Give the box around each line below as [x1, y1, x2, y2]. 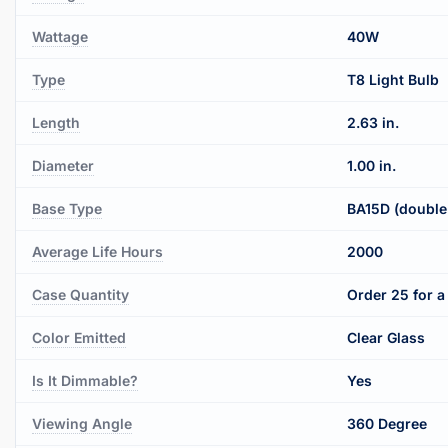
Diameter [32, 156, 94, 174]
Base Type [32, 199, 102, 217]
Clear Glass [347, 328, 425, 346]
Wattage [32, 27, 88, 45]
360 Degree [347, 414, 427, 432]
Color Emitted [32, 328, 126, 346]
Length [32, 113, 80, 131]
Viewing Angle [32, 414, 132, 432]
